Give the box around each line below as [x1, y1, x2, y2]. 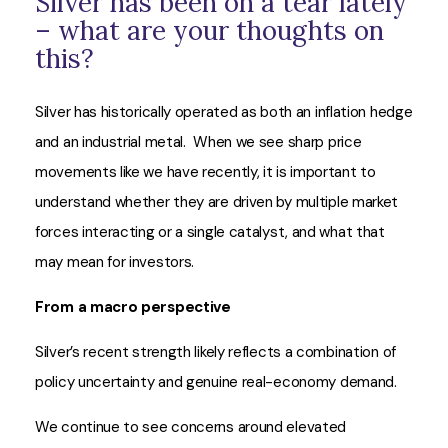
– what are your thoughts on [35, 14, 384, 47]
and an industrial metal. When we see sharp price [35, 132, 362, 152]
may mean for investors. [35, 252, 195, 272]
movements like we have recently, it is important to [35, 162, 376, 182]
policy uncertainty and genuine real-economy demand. [35, 372, 405, 392]
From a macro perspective [35, 297, 231, 317]
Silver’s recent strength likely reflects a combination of [35, 342, 396, 362]
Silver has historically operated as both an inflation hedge [35, 102, 413, 122]
